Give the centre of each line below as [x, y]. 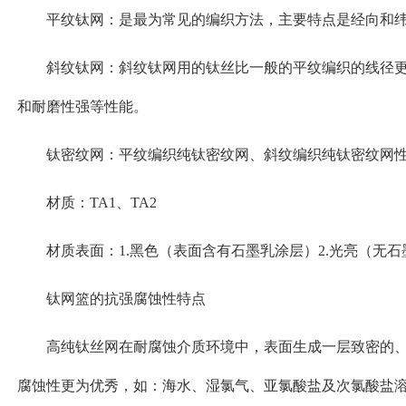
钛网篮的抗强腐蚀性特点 [126, 299]
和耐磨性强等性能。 [82, 106]
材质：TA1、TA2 [102, 203]
